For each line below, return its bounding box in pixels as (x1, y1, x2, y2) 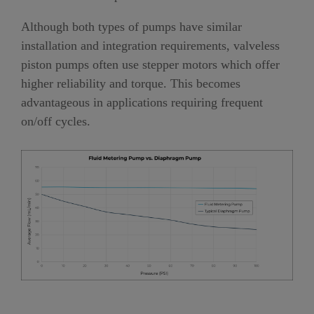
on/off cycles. (21, 114, 90, 129)
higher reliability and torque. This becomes (21, 76, 240, 91)
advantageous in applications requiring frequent (21, 95, 263, 110)
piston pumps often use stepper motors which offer (21, 57, 280, 72)
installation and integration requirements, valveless (21, 39, 280, 53)
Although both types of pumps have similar (21, 20, 242, 34)
